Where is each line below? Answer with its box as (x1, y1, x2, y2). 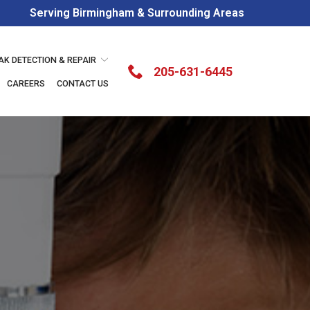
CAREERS (7, 78, 45, 89)
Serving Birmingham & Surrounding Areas (30, 6, 244, 19)
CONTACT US (57, 78, 109, 89)
